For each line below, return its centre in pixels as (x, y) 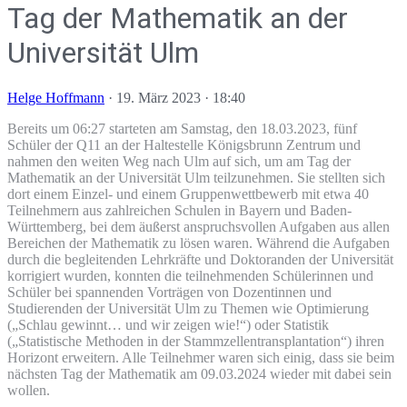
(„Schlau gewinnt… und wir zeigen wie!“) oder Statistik (168, 324)
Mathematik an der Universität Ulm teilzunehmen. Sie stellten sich (196, 177)
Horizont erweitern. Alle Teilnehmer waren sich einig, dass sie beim (201, 357)
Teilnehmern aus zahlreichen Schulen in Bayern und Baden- (179, 210)
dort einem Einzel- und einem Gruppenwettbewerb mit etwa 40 (188, 194)
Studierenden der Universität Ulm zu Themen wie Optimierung (188, 308)
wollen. (29, 390)
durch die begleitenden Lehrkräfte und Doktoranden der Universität (200, 259)
